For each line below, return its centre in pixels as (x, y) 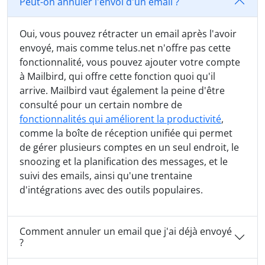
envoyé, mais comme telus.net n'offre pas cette (125, 48)
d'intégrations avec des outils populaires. (111, 190)
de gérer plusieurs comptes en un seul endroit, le (129, 148)
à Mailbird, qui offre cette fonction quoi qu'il (117, 77)
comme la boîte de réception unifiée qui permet (126, 133)
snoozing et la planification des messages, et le (124, 162)
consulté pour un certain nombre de (101, 105)
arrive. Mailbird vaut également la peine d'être (122, 91)
